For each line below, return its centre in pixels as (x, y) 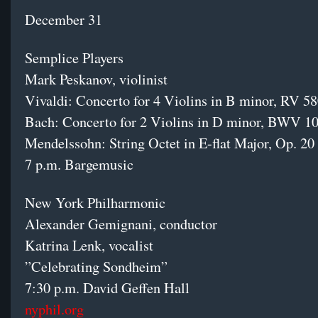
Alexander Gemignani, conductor (124, 224)
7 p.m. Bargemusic (79, 165)
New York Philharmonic (98, 203)
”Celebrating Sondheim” (99, 267)
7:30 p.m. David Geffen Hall (110, 288)
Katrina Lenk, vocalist (92, 246)
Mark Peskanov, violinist (99, 79)
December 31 (64, 20)
